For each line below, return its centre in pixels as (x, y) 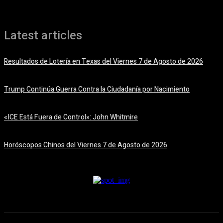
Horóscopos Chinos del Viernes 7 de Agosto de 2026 (86, 145)
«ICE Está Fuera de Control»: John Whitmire (71, 117)
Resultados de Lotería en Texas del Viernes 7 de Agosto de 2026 (104, 62)
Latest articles (43, 36)
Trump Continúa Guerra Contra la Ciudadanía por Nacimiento (97, 90)
